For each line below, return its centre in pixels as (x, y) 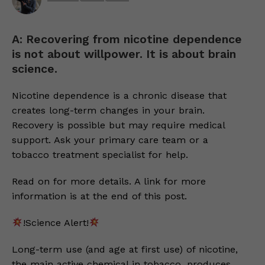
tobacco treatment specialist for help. (100, 155)
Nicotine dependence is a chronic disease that (119, 96)
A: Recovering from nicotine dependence (127, 39)
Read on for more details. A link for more (109, 181)
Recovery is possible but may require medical (118, 125)
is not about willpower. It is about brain (124, 54)
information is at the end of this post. (99, 196)
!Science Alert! (56, 223)
